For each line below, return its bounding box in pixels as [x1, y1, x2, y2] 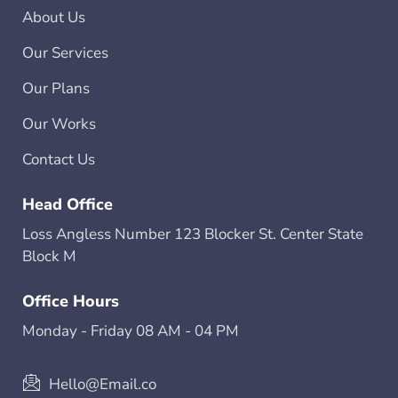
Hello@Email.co [49, 373, 156, 394]
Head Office [22, 193, 113, 215]
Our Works [22, 113, 96, 134]
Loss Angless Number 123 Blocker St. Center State [22, 223, 363, 244]
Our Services [22, 42, 108, 63]
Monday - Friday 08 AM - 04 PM [22, 320, 239, 341]
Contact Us [22, 148, 95, 170]
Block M [22, 245, 76, 267]
